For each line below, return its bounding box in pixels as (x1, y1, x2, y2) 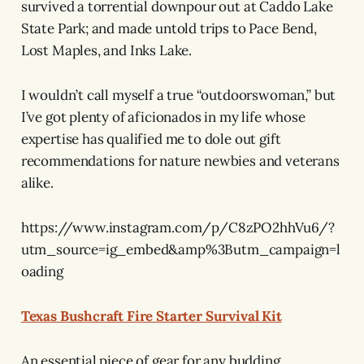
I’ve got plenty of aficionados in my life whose (20, 107, 305, 126)
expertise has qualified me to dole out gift (20, 129, 281, 148)
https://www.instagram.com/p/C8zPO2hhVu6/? (20, 218, 335, 236)
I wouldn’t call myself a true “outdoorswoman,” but (20, 85, 336, 104)
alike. (20, 173, 54, 192)
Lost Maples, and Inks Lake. (20, 41, 193, 59)
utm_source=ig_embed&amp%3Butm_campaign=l (20, 240, 340, 258)
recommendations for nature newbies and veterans (20, 151, 340, 170)
